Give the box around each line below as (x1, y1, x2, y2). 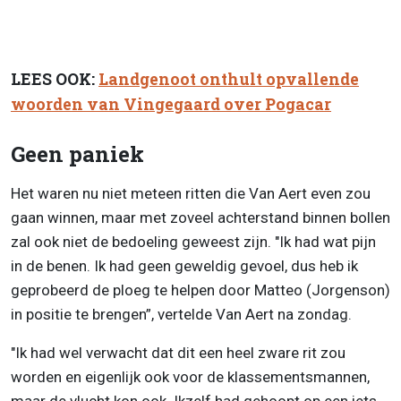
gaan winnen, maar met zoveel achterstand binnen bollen (11, 209, 390, 227)
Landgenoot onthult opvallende (98, 68, 359, 90)
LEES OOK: (11, 68, 98, 90)
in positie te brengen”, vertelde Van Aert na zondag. (11, 305, 352, 324)
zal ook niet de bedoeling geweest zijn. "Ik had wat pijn (11, 233, 376, 252)
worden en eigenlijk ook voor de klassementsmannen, (11, 368, 370, 387)
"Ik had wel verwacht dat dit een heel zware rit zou (11, 344, 346, 363)
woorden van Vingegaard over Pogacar (11, 93, 331, 115)
